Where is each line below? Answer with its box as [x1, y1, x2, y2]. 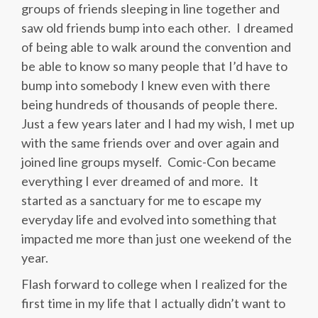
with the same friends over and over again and [21, 135, 279, 151]
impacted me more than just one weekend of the [21, 231, 292, 247]
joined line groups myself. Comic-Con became [21, 154, 276, 170]
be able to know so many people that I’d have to [21, 58, 287, 75]
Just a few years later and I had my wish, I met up [21, 116, 295, 132]
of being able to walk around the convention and [21, 39, 291, 55]
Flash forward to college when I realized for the [21, 276, 287, 292]
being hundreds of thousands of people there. [21, 97, 280, 113]
